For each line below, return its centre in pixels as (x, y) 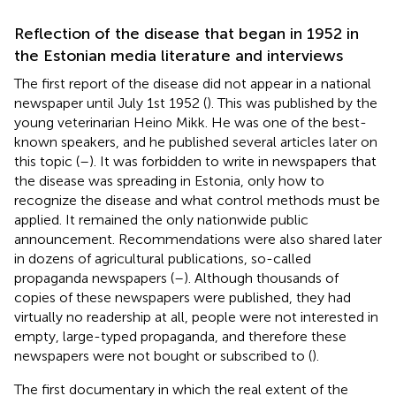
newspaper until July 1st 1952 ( (110, 103)
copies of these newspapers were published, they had (183, 297)
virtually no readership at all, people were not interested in (196, 316)
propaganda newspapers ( (94, 278)
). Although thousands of (261, 278)
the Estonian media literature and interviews (179, 55)
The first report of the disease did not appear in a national (193, 83)
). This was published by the (292, 103)
